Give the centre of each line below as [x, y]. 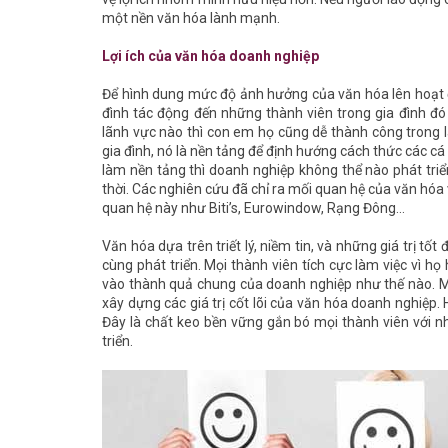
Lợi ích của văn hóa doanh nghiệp [210, 56]
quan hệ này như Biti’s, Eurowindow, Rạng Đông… [253, 208]
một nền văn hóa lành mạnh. [191, 18]
